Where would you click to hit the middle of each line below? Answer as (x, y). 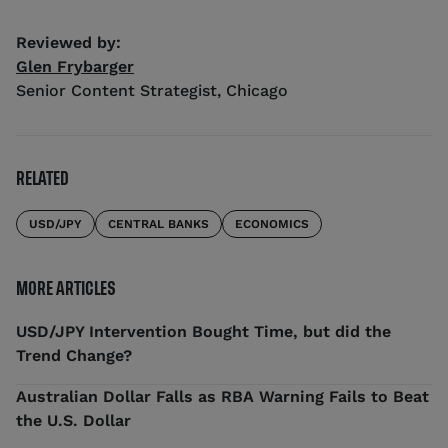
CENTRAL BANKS (158, 224)
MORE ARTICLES (66, 289)
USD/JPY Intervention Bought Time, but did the (203, 332)
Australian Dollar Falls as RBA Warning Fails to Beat (222, 397)
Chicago (257, 91)
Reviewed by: (68, 43)
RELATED (42, 179)
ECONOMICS (272, 224)
